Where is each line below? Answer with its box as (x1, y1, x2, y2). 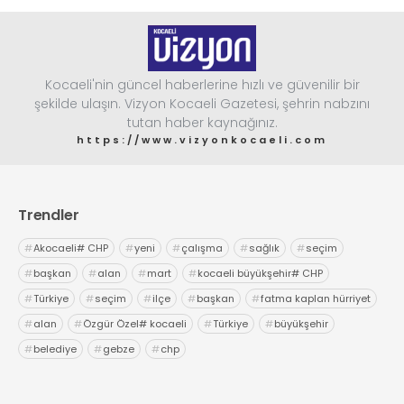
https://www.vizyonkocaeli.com (77, 132, 327, 147)
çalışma (181, 240, 223, 255)
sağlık (249, 240, 280, 255)
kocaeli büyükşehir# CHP (197, 265, 323, 280)
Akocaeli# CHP (33, 240, 108, 255)
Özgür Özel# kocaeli (83, 316, 187, 331)
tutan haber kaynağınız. (126, 113, 278, 132)
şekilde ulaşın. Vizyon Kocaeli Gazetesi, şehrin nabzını (34, 94, 370, 113)
